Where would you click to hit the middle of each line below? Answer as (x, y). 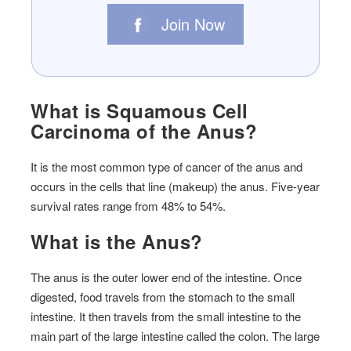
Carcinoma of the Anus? (144, 131)
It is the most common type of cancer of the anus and (167, 167)
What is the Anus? (117, 242)
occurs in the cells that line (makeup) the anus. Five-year (175, 186)
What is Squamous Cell (139, 111)
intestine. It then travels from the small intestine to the (166, 317)
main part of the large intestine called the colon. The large (175, 336)
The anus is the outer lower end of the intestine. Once (166, 277)
